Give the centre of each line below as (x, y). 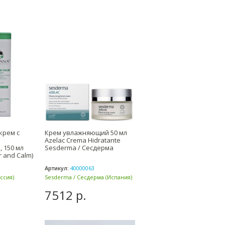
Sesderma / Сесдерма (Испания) (88, 177)
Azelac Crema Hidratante (83, 140)
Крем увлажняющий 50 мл (86, 133)
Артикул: (57, 168)
